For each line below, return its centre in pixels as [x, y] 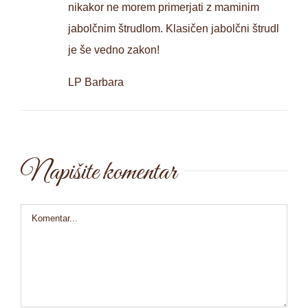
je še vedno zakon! [114, 49]
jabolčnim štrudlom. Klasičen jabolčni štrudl [174, 28]
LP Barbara [96, 82]
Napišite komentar [99, 172]
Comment [44, 214]
